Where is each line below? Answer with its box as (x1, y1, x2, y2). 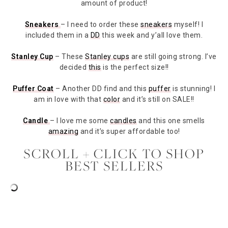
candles (110, 117, 137, 125)
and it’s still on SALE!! (120, 95, 194, 104)
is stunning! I (170, 84, 215, 93)
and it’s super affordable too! (78, 127, 180, 136)
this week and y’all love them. (100, 31, 203, 40)
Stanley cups (85, 52, 130, 61)
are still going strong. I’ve (129, 52, 217, 61)
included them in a (25, 31, 91, 40)
